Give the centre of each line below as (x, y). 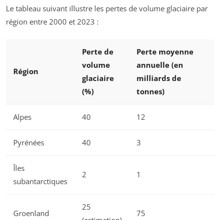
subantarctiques (40, 181)
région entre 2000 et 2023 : (52, 21)
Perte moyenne (165, 52)
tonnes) (151, 92)
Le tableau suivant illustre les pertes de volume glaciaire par (107, 8)
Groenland (31, 213)
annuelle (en (160, 65)
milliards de (159, 78)
